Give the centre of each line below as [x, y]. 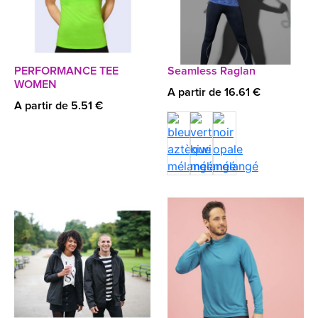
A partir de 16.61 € [214, 92]
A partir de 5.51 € [59, 106]
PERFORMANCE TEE [66, 71]
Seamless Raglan [212, 71]
